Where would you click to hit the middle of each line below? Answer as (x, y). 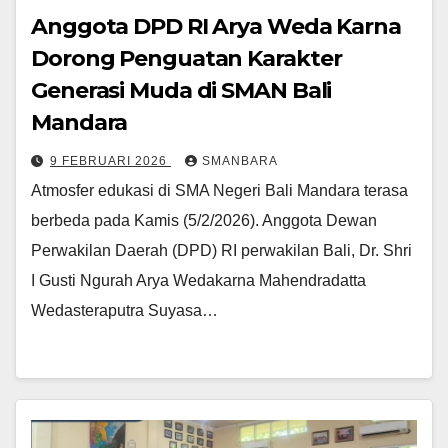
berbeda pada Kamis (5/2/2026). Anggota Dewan (204, 220)
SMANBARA (240, 160)
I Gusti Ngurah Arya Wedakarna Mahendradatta (198, 280)
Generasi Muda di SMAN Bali (181, 90)
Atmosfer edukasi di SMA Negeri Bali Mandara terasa (219, 190)
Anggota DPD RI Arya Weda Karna (216, 26)
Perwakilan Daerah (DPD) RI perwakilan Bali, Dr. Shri (221, 250)
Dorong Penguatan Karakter (186, 58)
